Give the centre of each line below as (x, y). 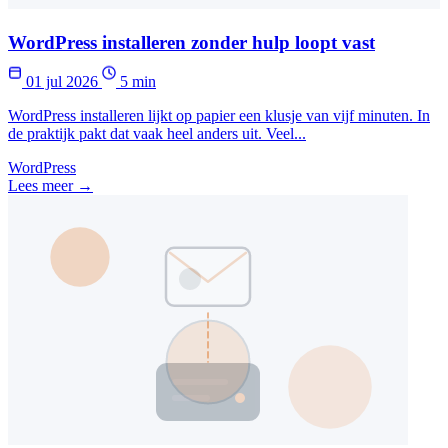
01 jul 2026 (62, 81)
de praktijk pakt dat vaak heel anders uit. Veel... (157, 133)
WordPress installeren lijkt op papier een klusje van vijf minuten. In (219, 115)
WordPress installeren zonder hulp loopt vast (191, 42)
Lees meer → (50, 185)
